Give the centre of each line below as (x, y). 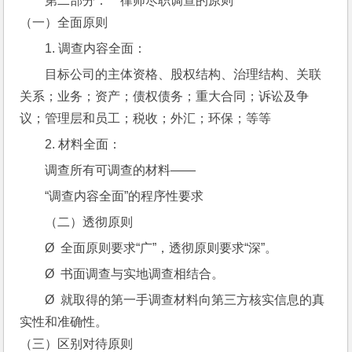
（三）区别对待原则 (77, 344)
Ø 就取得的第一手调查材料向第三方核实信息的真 (185, 300)
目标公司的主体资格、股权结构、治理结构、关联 (183, 74)
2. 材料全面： (83, 144)
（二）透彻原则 (89, 222)
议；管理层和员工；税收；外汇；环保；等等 (146, 118)
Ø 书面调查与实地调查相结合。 (135, 274)
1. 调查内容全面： (96, 48)
